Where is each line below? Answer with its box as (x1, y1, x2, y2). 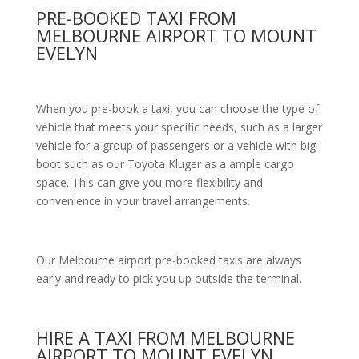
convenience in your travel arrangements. (35, 193, 250, 208)
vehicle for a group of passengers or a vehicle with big (35, 138, 316, 153)
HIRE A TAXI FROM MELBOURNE (35, 325, 295, 349)
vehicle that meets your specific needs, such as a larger (35, 119, 322, 135)
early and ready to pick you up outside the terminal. (35, 271, 301, 286)
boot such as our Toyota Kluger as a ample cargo (35, 156, 294, 171)
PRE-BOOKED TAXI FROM (35, 6, 236, 30)
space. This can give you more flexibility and (35, 175, 263, 190)
